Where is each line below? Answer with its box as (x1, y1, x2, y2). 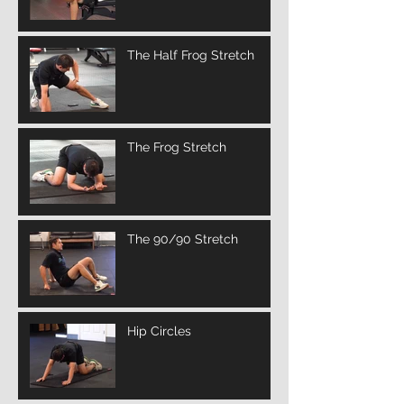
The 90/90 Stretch (127, 231, 238, 246)
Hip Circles (127, 323, 191, 338)
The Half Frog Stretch (127, 47, 254, 62)
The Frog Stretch (127, 139, 226, 154)
